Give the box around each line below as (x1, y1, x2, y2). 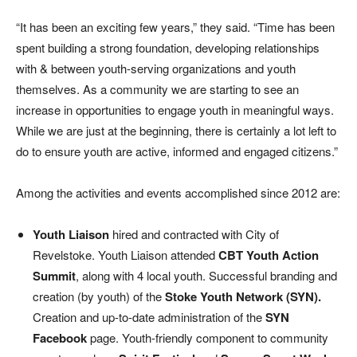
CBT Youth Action (218, 246, 319, 264)
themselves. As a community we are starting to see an (16, 80, 299, 97)
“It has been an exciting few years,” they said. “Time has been (16, 18, 335, 35)
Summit (33, 267, 76, 284)
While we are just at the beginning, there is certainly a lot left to (16, 122, 336, 139)
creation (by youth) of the (33, 288, 165, 304)
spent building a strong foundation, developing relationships (16, 39, 320, 56)
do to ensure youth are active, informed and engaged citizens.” (16, 143, 338, 159)
